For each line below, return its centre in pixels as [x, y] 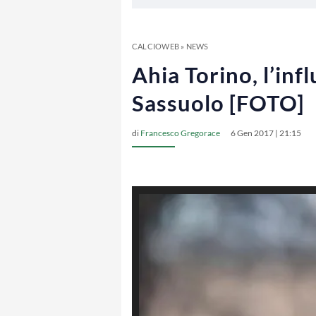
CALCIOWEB [156, 46]
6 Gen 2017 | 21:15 [266, 133]
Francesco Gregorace [180, 133]
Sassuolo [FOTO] [218, 103]
